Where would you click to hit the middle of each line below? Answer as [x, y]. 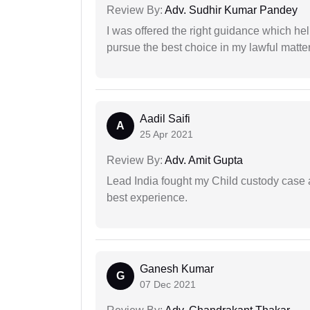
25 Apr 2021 [166, 134]
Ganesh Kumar [177, 268]
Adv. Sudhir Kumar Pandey [230, 10]
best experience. [147, 197]
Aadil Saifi [165, 118]
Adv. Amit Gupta [203, 160]
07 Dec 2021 [168, 284]
